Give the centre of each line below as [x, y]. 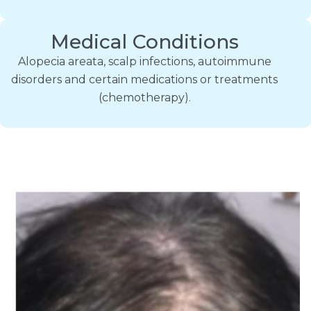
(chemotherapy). [144, 97]
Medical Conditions [144, 41]
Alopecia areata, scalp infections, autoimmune [144, 61]
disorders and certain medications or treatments [144, 79]
